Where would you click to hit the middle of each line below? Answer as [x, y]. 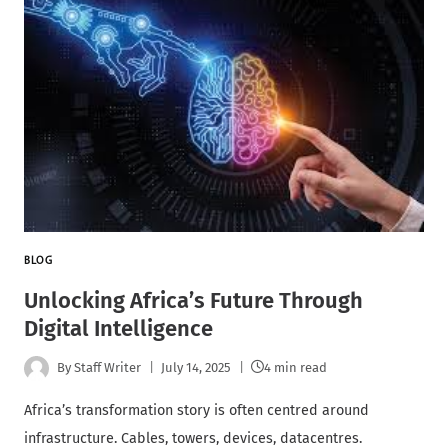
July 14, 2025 [196, 368]
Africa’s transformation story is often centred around [196, 410]
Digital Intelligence [118, 328]
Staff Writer [108, 368]
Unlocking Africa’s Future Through [193, 300]
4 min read [296, 368]
